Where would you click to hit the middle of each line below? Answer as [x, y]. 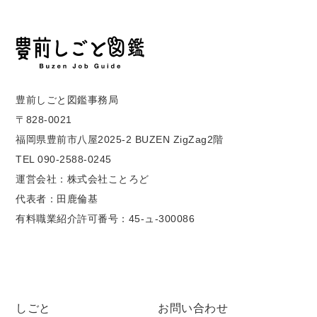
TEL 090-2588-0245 [64, 160]
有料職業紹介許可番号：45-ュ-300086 [105, 219]
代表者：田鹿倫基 [57, 199]
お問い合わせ [193, 309]
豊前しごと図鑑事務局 [67, 100]
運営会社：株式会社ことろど [82, 179]
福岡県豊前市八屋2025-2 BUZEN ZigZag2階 [120, 140]
